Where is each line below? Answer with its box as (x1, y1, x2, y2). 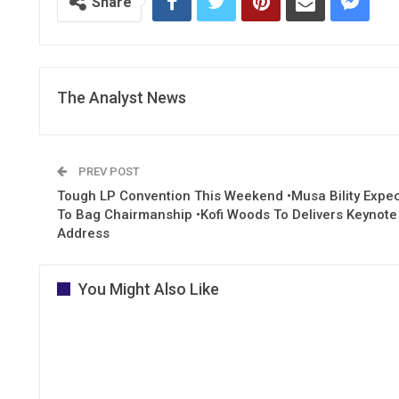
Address (57, 224, 110, 241)
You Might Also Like (78, 279, 219, 298)
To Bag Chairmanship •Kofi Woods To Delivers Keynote (57, 206, 397, 223)
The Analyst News (57, 87, 186, 107)
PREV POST (76, 164, 140, 178)
